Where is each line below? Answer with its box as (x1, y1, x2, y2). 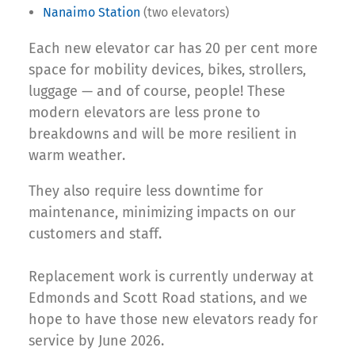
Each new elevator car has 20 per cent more (29, 40, 318, 58)
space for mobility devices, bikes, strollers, (29, 61, 306, 79)
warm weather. (29, 147, 125, 165)
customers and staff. (29, 225, 162, 243)
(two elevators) (140, 5, 229, 21)
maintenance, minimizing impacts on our (29, 204, 296, 222)
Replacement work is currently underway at (29, 268, 314, 286)
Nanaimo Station (43, 5, 140, 21)
